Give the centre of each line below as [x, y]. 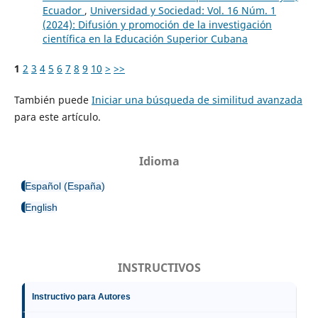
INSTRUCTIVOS [159, 267]
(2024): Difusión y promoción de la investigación [157, 24]
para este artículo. [57, 116]
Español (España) [65, 186]
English [41, 207]
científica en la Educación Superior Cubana [145, 38]
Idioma [159, 161]
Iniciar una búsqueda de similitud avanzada [197, 99]
